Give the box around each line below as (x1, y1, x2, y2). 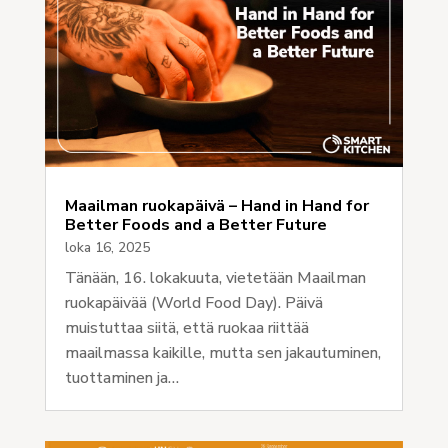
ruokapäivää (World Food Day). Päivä (64, 292, 323, 315)
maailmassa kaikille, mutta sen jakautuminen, (64, 342, 381, 365)
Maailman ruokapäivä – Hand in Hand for (64, 195, 369, 218)
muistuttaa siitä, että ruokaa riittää (64, 317, 309, 340)
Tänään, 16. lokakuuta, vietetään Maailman (64, 267, 366, 290)
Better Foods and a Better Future (64, 214, 327, 237)
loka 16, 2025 (64, 238, 150, 258)
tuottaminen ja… (64, 367, 179, 390)
